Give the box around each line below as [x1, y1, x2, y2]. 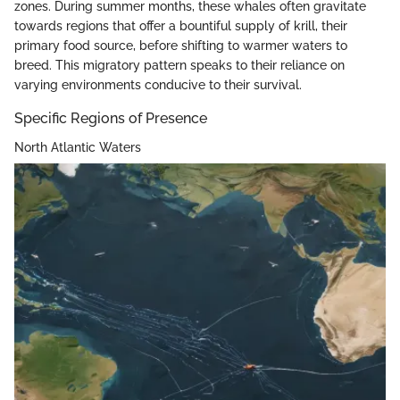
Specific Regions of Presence [14, 110, 207, 128]
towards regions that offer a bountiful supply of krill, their [14, 19, 347, 34]
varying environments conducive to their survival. [14, 78, 302, 93]
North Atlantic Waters [14, 139, 141, 154]
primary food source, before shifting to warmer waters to [14, 38, 347, 54]
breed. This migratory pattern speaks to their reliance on [14, 58, 345, 73]
